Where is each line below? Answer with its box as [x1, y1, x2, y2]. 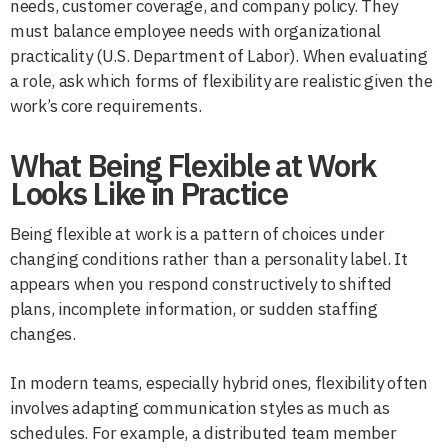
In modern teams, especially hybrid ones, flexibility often [10, 371, 428, 394]
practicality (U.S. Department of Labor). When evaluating [10, 44, 428, 67]
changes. [10, 322, 76, 345]
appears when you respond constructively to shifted [10, 272, 393, 295]
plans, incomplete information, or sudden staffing [10, 297, 378, 320]
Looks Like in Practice [10, 172, 288, 214]
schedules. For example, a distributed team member [10, 421, 397, 444]
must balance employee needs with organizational [10, 19, 381, 42]
